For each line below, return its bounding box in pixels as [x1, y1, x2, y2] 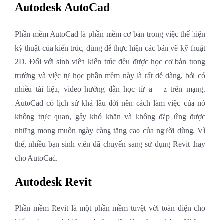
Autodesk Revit [15, 175, 92, 188]
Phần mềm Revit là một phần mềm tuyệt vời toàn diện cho [15, 203, 205, 212]
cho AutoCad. [15, 153, 58, 162]
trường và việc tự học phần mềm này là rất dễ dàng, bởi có [15, 71, 205, 80]
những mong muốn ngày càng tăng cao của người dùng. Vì [15, 126, 205, 135]
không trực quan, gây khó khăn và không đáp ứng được [15, 112, 205, 121]
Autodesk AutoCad [15, 1, 110, 14]
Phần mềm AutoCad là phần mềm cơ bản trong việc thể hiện [15, 29, 205, 38]
